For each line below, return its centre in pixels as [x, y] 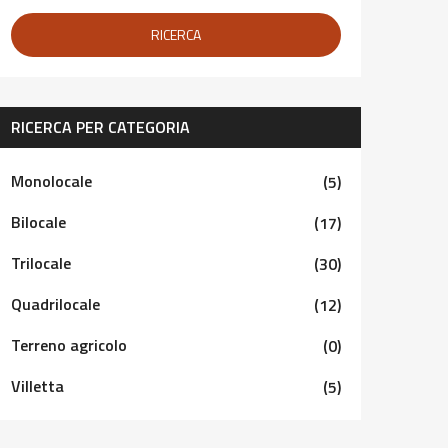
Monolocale [51, 181]
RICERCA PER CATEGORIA [100, 127]
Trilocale [41, 263]
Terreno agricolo [69, 345]
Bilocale [38, 222]
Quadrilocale [55, 304]
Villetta [37, 386]
